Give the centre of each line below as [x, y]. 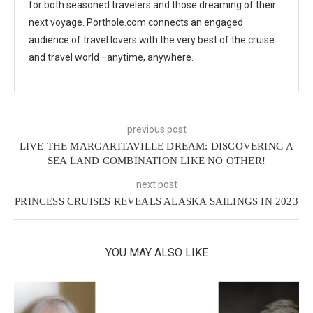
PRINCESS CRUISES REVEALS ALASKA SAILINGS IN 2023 [156, 201]
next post [156, 184]
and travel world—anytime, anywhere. [111, 57]
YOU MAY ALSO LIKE [156, 252]
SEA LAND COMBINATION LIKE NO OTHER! [156, 160]
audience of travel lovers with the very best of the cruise [152, 39]
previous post [156, 129]
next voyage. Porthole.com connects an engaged [136, 22]
